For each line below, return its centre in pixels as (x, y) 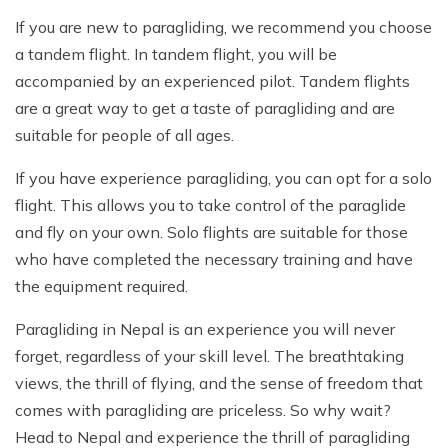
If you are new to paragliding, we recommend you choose (223, 26)
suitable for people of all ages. (124, 134)
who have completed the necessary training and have (214, 258)
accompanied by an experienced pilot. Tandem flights (212, 80)
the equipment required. (101, 285)
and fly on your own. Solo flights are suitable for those (211, 231)
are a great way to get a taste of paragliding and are (205, 107)
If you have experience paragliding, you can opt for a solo (223, 177)
